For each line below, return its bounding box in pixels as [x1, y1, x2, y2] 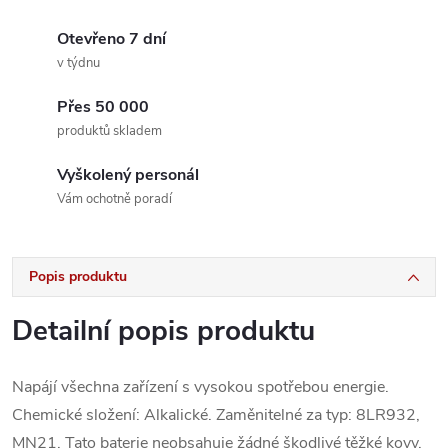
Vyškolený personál [57, 164, 199, 186]
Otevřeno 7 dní [57, 28, 166, 50]
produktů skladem [57, 122, 162, 140]
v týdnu [57, 54, 100, 72]
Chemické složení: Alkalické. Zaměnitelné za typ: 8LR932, [12, 404, 420, 426]
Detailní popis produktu [12, 312, 315, 350]
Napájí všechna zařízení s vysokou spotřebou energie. [12, 376, 389, 398]
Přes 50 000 [57, 96, 149, 118]
